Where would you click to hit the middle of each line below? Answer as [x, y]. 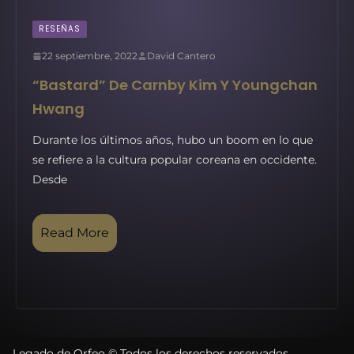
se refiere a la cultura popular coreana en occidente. [175, 160]
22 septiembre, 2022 [90, 56]
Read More [75, 233]
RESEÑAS [60, 29]
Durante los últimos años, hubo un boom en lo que [173, 140]
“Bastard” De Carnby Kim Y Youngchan [175, 85]
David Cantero [181, 56]
